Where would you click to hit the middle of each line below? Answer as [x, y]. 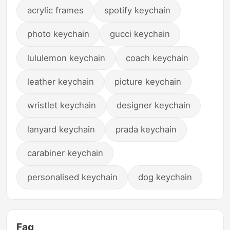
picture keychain [148, 81]
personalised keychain [72, 177]
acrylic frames [55, 10]
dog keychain [165, 177]
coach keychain [157, 58]
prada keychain [146, 129]
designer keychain [154, 106]
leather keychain [60, 81]
